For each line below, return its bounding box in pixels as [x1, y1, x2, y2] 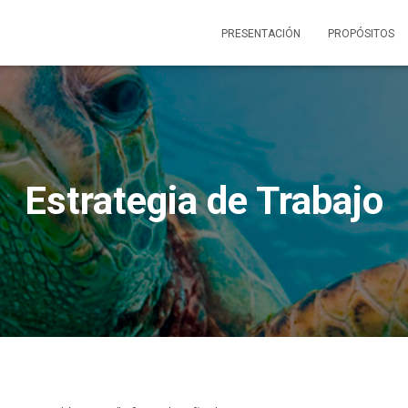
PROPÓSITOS [328, 27, 394, 40]
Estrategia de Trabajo [25, 178, 383, 223]
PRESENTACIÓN [221, 27, 301, 40]
